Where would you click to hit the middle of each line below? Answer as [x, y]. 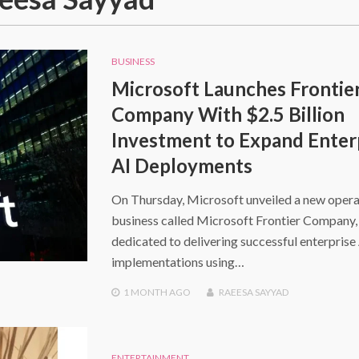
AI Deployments [182, 165]
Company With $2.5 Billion [228, 114]
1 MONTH [145, 292]
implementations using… [177, 262]
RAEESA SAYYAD [253, 292]
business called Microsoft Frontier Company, [234, 220]
